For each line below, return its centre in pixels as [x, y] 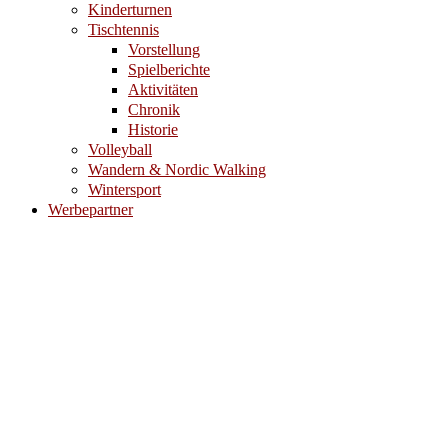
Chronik [154, 109]
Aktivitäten [163, 89]
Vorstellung [164, 49]
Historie [153, 129]
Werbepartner [90, 209]
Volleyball [120, 149]
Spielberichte [169, 69]
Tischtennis [123, 29]
